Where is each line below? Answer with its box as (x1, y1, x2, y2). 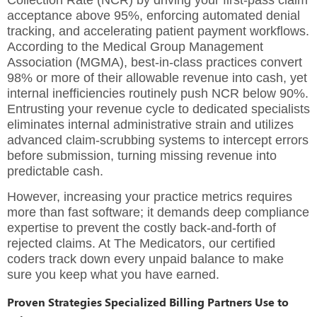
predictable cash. (7, 163, 103, 178)
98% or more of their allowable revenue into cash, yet (7, 70, 307, 85)
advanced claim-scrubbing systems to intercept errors (7, 132, 309, 147)
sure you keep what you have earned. (7, 267, 219, 282)
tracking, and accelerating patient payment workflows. (7, 23, 309, 38)
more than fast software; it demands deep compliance (7, 205, 309, 220)
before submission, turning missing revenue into (7, 148, 277, 163)
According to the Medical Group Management (7, 39, 263, 54)
